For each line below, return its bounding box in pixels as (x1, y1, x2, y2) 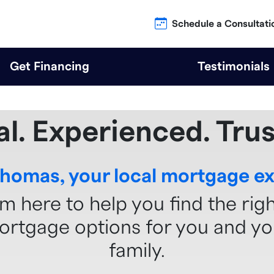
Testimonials (197, 61, 270, 73)
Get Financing (10, 61, 90, 73)
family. (108, 241, 165, 261)
